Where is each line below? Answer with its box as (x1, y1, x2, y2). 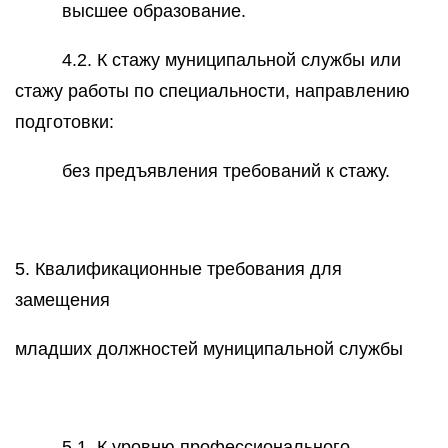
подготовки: (15, 112, 114, 132)
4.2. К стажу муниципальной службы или (62, 50, 402, 70)
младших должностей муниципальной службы (15, 339, 403, 359)
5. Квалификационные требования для (15, 259, 342, 279)
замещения (15, 290, 110, 310)
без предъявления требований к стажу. (62, 161, 391, 181)
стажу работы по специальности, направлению (15, 81, 410, 101)
